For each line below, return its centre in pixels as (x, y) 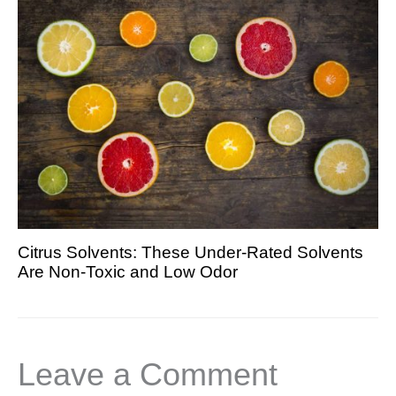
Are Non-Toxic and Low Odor (128, 271)
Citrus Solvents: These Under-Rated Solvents (190, 252)
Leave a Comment (148, 375)
